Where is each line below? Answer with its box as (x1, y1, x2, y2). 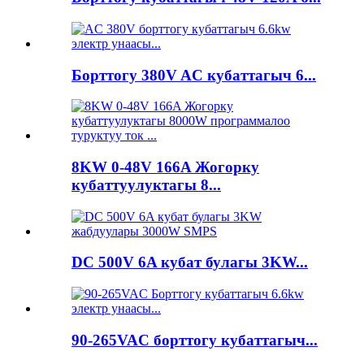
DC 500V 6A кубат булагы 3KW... (71, 253, 308, 271)
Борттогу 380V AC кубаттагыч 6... (71, 66, 316, 84)
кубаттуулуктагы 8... (71, 175, 221, 193)
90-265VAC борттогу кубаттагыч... (71, 331, 318, 349)
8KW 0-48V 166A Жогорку (71, 158, 259, 175)
